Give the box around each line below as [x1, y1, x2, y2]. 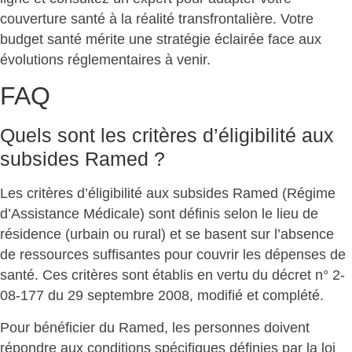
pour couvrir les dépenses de [160, 247, 346, 263]
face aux [264, 31, 321, 47]
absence [280, 226, 334, 243]
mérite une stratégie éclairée [86, 31, 264, 47]
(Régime [278, 185, 335, 202]
